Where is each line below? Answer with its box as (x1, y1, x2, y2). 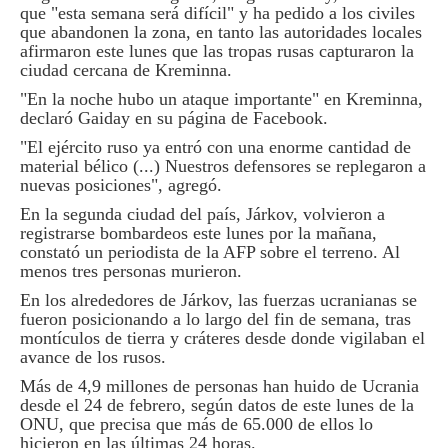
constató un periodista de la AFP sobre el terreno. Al (20, 242, 400, 262)
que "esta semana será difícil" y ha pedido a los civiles (20, 3, 415, 23)
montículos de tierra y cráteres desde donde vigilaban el (20, 328, 425, 348)
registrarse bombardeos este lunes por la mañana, (20, 223, 377, 243)
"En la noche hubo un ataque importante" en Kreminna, (20, 89, 423, 109)
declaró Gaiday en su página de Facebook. (20, 108, 328, 128)
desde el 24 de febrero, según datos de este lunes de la (20, 395, 414, 415)
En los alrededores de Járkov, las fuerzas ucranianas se (20, 290, 417, 310)
